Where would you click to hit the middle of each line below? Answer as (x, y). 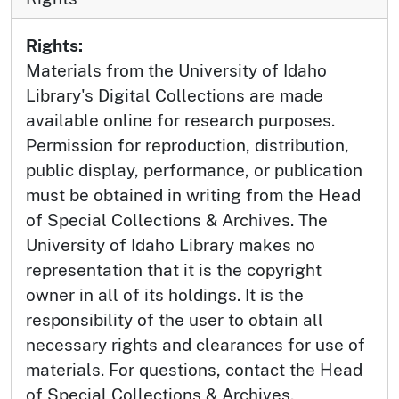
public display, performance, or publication (194, 171)
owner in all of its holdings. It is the (165, 295)
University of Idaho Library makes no (171, 245)
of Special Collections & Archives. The (177, 220)
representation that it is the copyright (174, 270)
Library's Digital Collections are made (175, 96)
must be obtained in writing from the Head (193, 195)
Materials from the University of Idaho (176, 71)
